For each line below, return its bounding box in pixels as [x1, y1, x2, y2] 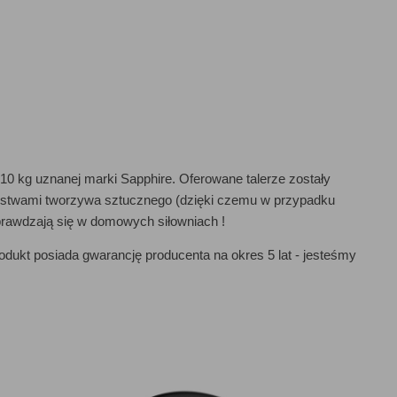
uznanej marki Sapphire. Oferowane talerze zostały [32, 171, 331, 186]
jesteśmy [300, 247, 356, 262]
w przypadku [257, 192, 335, 207]
